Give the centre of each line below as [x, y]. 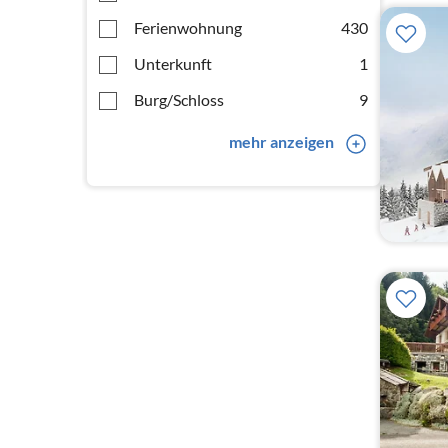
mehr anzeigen [281, 141]
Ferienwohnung [188, 27]
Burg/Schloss [179, 99]
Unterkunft [173, 63]
